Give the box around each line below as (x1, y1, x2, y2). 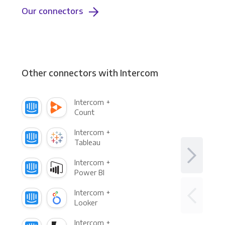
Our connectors (21, 6, 83, 17)
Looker (74, 198, 97, 207)
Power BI (74, 168, 104, 177)
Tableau (74, 138, 100, 147)
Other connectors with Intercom (21, 67, 158, 78)
